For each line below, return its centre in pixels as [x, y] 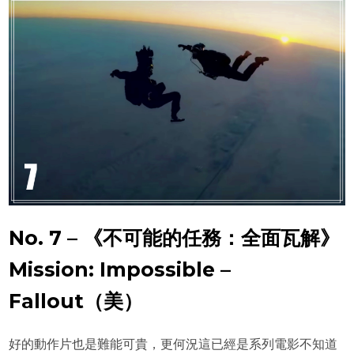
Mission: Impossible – [120, 269]
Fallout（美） [76, 301]
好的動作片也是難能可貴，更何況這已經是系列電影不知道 [173, 343]
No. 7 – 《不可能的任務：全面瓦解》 [175, 237]
